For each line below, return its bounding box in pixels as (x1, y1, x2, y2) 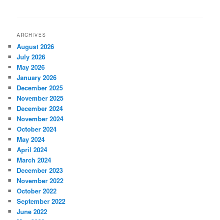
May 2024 (17, 135, 45, 144)
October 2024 (17, 124, 57, 134)
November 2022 (17, 176, 64, 186)
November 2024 (17, 114, 64, 124)
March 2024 (17, 155, 52, 165)
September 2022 (17, 196, 66, 206)
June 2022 (17, 207, 48, 217)
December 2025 (17, 83, 63, 93)
